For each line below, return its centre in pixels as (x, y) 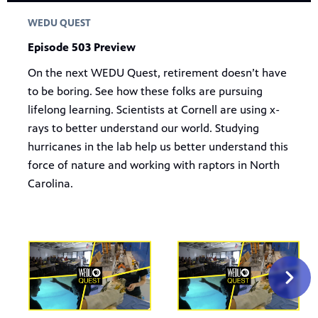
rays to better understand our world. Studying (143, 128)
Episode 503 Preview (81, 47)
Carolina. (50, 183)
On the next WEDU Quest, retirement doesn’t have (157, 72)
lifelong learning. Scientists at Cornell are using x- (153, 109)
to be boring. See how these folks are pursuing (145, 91)
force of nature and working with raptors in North (153, 165)
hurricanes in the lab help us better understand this (158, 146)
